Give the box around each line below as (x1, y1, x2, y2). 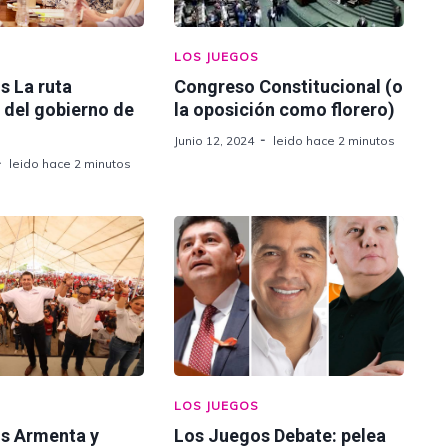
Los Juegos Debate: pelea (173, 425, 386, 446)
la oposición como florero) (173, 99, 395, 120)
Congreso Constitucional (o (173, 76, 403, 97)
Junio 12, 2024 (173, 133, 254, 148)
